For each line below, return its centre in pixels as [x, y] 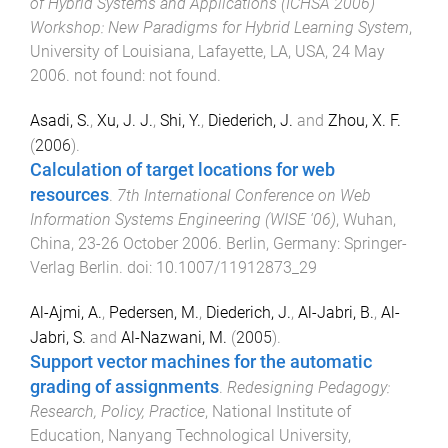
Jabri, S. [58, 337]
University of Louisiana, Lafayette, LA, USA [177, 52]
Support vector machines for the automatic [201, 361]
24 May [358, 52]
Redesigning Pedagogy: [308, 387]
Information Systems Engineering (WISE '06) [183, 219]
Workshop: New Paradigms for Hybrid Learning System [219, 28]
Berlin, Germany [281, 243]
